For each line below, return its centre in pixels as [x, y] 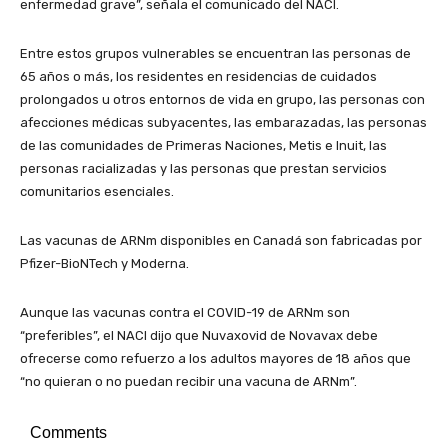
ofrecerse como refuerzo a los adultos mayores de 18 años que [215, 358]
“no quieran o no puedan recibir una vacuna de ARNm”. [188, 381]
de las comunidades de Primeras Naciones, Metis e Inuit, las [203, 145]
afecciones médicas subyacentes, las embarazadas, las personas [223, 122]
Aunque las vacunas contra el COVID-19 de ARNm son [185, 312]
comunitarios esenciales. [97, 191]
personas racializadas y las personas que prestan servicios [203, 168]
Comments [68, 432]
